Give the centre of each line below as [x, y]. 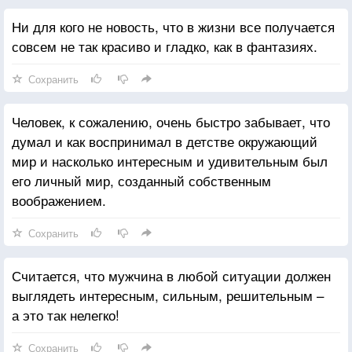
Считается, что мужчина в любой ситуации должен [171, 275]
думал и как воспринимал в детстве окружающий [165, 141]
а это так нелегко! [66, 314]
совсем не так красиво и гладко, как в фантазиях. [165, 46]
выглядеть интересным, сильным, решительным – [168, 295]
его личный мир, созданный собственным [141, 180]
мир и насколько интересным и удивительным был [170, 160]
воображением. [59, 200]
